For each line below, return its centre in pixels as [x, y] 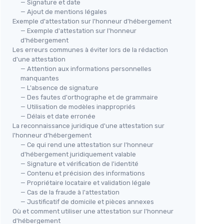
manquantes [40, 78]
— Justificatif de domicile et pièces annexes [87, 202]
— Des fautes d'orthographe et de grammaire [89, 97]
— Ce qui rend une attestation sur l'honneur [87, 145]
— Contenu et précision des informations [83, 173]
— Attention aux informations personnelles [86, 69]
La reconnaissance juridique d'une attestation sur [88, 126]
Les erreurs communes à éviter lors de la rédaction [90, 50]
